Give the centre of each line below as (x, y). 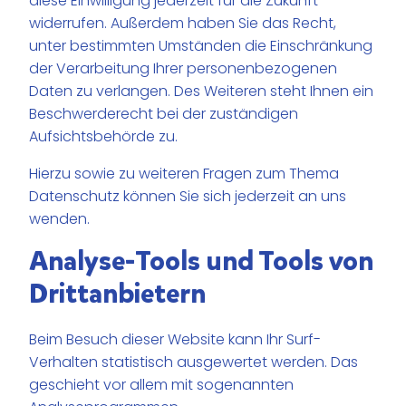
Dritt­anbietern (118, 294)
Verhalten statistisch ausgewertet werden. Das (194, 362)
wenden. (60, 219)
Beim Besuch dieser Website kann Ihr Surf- (175, 340)
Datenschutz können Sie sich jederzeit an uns (188, 197)
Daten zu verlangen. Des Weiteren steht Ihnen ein (202, 92)
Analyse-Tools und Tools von (202, 261)
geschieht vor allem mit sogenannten (162, 385)
